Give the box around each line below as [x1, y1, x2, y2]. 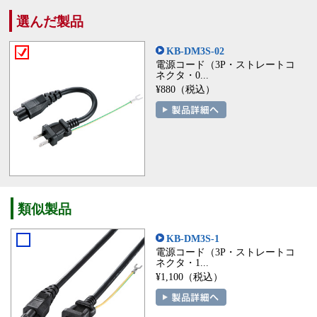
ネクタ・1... [155, 257, 209, 269]
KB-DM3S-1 [166, 233, 219, 245]
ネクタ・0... [155, 69, 209, 81]
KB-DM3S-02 [166, 45, 224, 57]
